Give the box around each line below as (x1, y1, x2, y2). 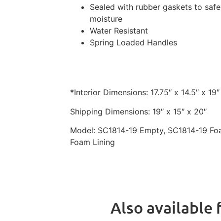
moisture (90, 14, 122, 24)
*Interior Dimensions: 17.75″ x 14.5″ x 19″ (70, 87, 220, 98)
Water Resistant (90, 26, 148, 36)
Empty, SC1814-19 (137, 125, 207, 135)
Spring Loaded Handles (90, 37, 177, 48)
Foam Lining (70, 137, 115, 147)
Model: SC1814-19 (70, 125, 137, 135)
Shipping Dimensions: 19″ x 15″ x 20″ (70, 106, 207, 116)
